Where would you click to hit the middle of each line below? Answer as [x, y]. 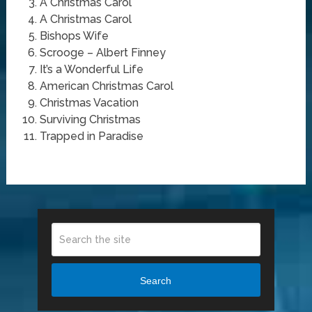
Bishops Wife [74, 36]
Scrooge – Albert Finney [102, 53]
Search [156, 280]
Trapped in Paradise [91, 136]
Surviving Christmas [90, 120]
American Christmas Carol [106, 86]
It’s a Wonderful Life [91, 70]
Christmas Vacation [89, 103]
